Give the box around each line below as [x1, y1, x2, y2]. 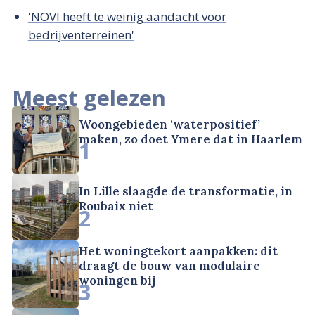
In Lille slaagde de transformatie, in [79, 184, 293, 200]
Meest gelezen [12, 82, 166, 112]
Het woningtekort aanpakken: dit [79, 243, 278, 259]
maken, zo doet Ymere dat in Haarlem [79, 131, 303, 147]
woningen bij [79, 273, 156, 289]
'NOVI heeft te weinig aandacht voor [27, 8, 226, 25]
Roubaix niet [79, 198, 154, 214]
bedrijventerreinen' [27, 27, 134, 44]
